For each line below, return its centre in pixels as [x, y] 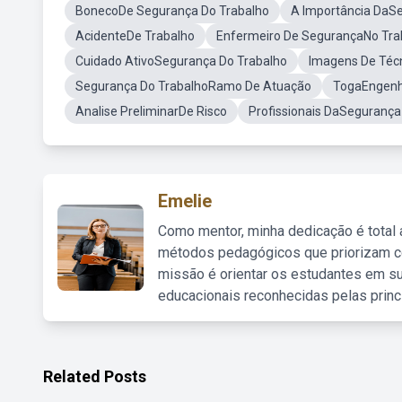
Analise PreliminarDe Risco [151, 111]
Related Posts [95, 376]
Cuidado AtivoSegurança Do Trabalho [181, 61]
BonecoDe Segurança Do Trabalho [172, 11]
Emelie [185, 201]
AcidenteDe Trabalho [135, 36]
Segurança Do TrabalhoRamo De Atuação [193, 86]
